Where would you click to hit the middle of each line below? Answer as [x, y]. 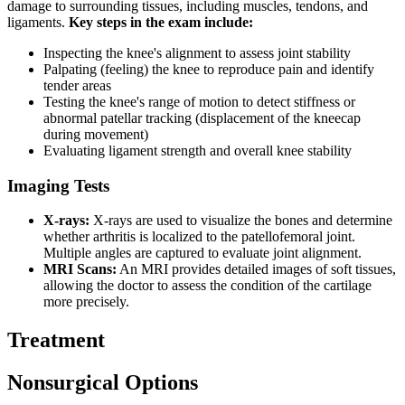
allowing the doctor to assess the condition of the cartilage [207, 286]
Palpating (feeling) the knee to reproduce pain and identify [209, 70]
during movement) [96, 135]
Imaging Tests [58, 185]
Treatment [56, 340]
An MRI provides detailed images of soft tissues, [256, 269]
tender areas [77, 86]
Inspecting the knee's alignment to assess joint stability [197, 53]
